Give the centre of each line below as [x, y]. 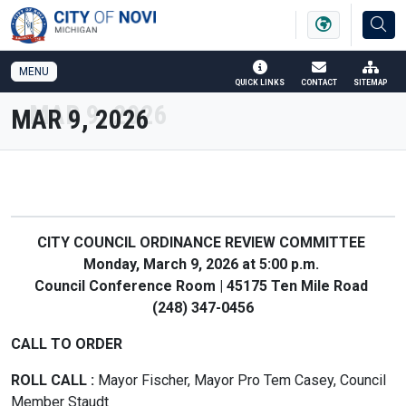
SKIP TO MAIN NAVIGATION [111, 16]
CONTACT [319, 82]
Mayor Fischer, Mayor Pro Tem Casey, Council [242, 380]
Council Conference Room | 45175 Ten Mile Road [203, 286]
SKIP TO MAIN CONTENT [316, 16]
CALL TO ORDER [67, 344]
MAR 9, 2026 [80, 120]
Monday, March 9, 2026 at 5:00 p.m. [203, 264]
